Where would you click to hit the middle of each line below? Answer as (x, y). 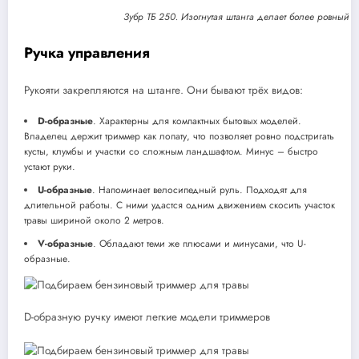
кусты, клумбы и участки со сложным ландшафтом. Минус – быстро (171, 152)
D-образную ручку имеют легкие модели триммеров (147, 317)
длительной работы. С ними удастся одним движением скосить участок (179, 206)
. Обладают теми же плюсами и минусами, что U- (200, 244)
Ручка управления (87, 52)
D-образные (65, 121)
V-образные (65, 244)
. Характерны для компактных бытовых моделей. (197, 121)
